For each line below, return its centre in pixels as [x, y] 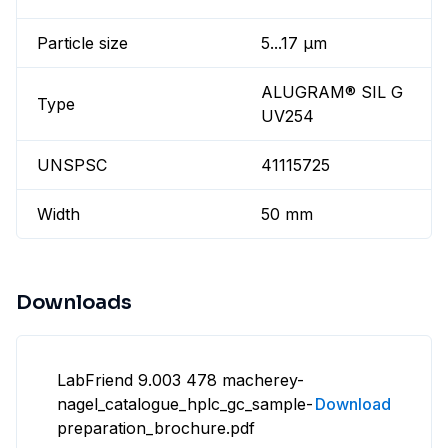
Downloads [74, 303]
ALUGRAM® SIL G [332, 92]
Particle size [82, 43]
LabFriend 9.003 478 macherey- [180, 380]
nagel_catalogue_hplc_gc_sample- [185, 404]
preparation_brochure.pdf [156, 428]
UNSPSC [72, 165]
